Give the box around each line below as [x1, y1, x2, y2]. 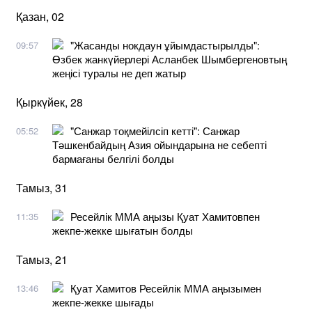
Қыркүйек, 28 [16, 93, 83, 110]
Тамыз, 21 [16, 251, 68, 267]
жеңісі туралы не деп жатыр [52, 65, 186, 80]
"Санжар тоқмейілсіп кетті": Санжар [70, 123, 240, 138]
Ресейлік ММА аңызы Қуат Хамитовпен [70, 208, 260, 224]
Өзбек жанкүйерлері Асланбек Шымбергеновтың [52, 51, 287, 66]
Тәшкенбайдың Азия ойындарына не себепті [52, 136, 267, 152]
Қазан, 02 [16, 8, 64, 24]
